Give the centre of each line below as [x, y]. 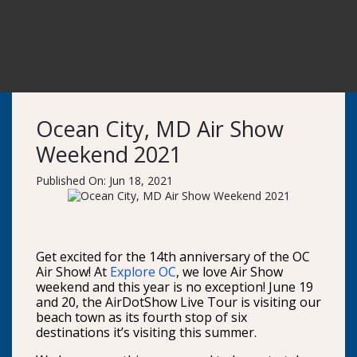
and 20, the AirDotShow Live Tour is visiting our [178, 302]
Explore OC [143, 272]
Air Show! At [73, 272]
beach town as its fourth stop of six [141, 318]
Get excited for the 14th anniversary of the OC [173, 257]
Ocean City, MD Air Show [160, 129]
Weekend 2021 [109, 154]
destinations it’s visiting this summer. [148, 333]
